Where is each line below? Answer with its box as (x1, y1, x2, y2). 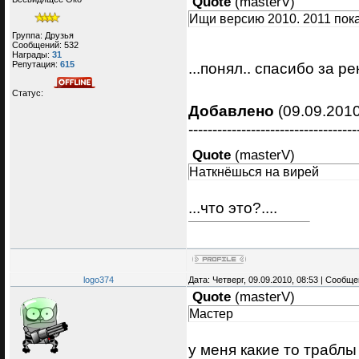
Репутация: (12, 58, 60, 69)
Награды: (12, 49, 52, 59)
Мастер (189, 306, 233, 321)
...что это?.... (188, 198, 277, 216)
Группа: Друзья (12, 30, 74, 40)
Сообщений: (12, 39, 64, 50)
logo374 (83, 275, 114, 285)
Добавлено (188, 101, 274, 119)
